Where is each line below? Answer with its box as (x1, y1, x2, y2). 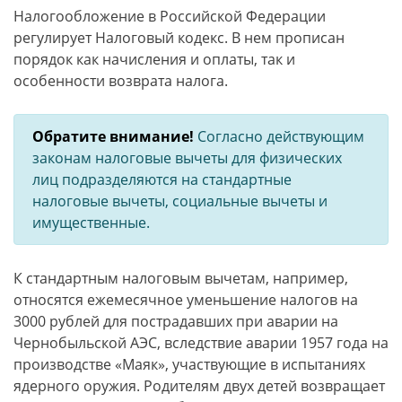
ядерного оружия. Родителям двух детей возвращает (13, 376, 385, 396)
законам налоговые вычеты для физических (32, 148, 342, 168)
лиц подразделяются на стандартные (32, 170, 292, 189)
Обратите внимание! (32, 127, 194, 146)
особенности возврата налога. (13, 71, 228, 91)
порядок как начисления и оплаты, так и (13, 49, 295, 69)
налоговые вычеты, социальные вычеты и (32, 191, 328, 211)
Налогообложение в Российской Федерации (13, 6, 326, 26)
